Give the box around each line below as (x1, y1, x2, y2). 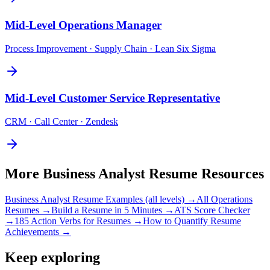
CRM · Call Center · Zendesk (5, 116, 118, 127)
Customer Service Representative (58, 92, 220, 105)
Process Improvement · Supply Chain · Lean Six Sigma (5, 43, 216, 54)
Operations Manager (58, 18, 162, 31)
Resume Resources (145, 165, 264, 181)
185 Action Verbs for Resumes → (14, 215, 143, 226)
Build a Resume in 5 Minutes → (51, 204, 174, 215)
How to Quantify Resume (143, 215, 241, 226)
